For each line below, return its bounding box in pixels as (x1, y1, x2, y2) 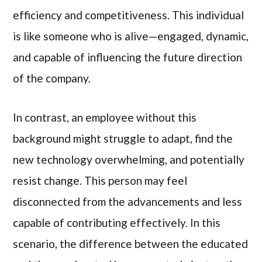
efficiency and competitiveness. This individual (13, 8, 244, 22)
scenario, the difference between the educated (13, 236, 249, 250)
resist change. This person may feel (13, 173, 188, 187)
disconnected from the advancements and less (13, 194, 243, 208)
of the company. (13, 71, 91, 85)
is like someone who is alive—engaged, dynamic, (13, 29, 249, 43)
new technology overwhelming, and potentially (13, 152, 245, 166)
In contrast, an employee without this (13, 110, 197, 124)
